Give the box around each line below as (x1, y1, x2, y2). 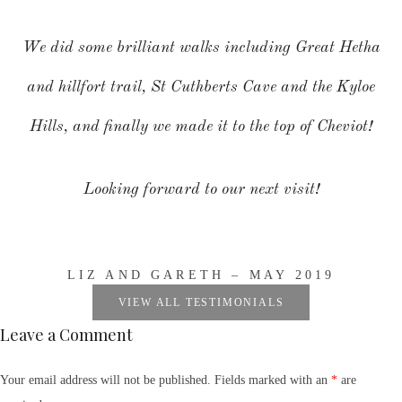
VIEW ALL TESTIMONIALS (118, 295, 284, 309)
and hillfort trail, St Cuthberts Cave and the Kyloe (27, 79, 375, 95)
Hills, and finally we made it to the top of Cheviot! (30, 118, 372, 135)
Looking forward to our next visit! (83, 181, 319, 197)
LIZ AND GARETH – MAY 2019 (66, 268, 336, 283)
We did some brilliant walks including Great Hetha (22, 39, 380, 56)
